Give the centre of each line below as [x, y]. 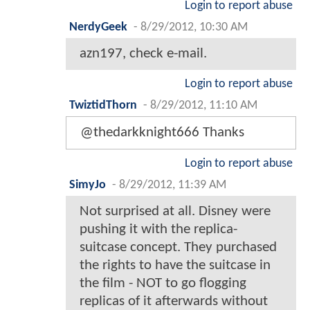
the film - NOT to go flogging [163, 284]
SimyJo [88, 185]
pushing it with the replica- [158, 230]
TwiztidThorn [103, 106]
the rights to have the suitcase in [175, 266]
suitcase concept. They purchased [178, 248]
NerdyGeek [98, 28]
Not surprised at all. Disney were [175, 212]
